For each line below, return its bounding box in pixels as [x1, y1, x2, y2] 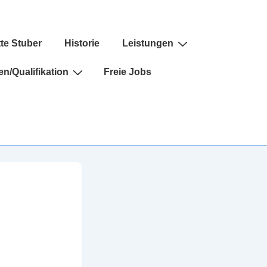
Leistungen [122, 38, 173, 49]
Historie [64, 38, 100, 49]
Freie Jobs [104, 67, 151, 77]
